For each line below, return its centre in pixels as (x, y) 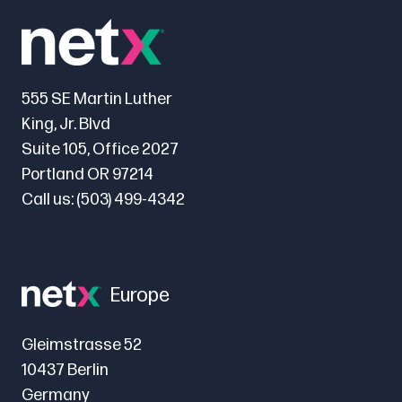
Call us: (49, 200)
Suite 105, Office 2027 (100, 150)
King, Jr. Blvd (66, 125)
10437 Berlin (65, 371)
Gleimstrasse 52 (82, 345)
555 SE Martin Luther (97, 100)
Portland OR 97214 (87, 175)
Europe (140, 296)
